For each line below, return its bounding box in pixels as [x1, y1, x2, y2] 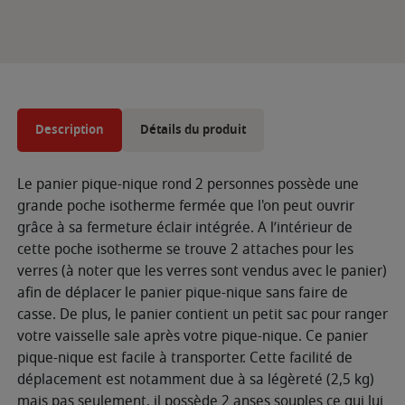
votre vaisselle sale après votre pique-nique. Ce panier [17, 325, 368, 347]
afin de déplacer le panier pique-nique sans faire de [17, 281, 348, 304]
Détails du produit [140, 119, 246, 139]
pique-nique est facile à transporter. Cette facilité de [17, 346, 353, 369]
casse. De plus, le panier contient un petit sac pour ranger [17, 303, 388, 325]
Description [35, 119, 104, 139]
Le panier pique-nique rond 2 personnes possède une [17, 173, 359, 195]
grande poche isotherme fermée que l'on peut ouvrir [17, 194, 354, 217]
